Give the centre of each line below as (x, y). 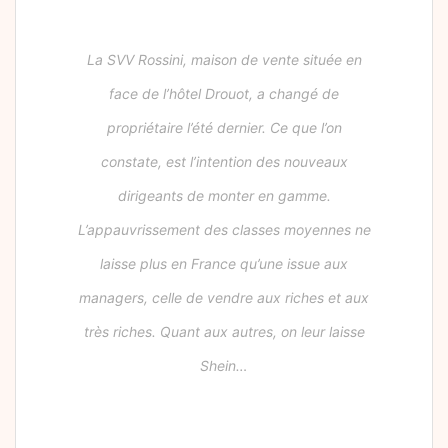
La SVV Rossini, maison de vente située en (224, 60)
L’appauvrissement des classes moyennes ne (224, 230)
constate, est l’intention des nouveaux (224, 162)
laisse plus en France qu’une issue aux (224, 264)
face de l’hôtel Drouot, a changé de (224, 94)
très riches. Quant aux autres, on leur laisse (224, 332)
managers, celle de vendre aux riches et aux (224, 298)
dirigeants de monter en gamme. (224, 196)
